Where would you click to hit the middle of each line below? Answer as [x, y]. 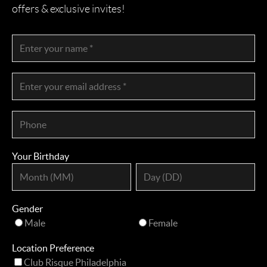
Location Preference [53, 248]
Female [163, 223]
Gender [27, 208]
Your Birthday [41, 156]
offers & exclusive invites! [69, 9]
